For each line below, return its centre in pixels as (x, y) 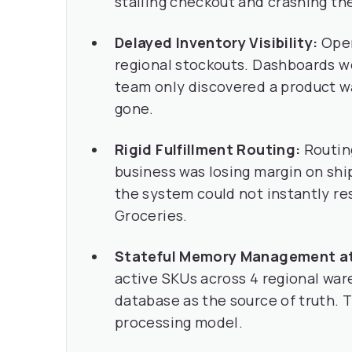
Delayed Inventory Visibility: (216, 42)
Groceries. (151, 215)
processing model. (179, 322)
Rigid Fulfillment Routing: (208, 149)
